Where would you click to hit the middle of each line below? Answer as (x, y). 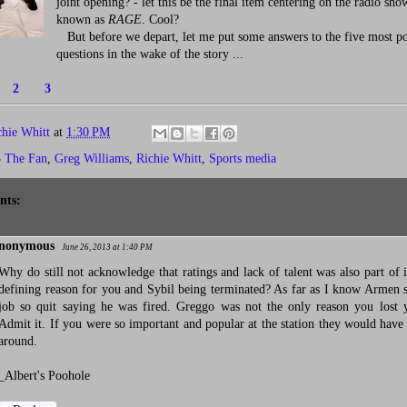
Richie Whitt (169, 159)
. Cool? (160, 20)
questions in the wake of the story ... (150, 54)
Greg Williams (92, 159)
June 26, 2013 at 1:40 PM (107, 247)
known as (82, 20)
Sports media (243, 159)
